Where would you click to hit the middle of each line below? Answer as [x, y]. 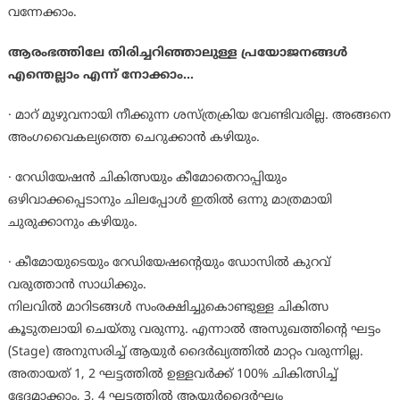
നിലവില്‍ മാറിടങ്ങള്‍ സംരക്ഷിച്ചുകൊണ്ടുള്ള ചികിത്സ [168, 308]
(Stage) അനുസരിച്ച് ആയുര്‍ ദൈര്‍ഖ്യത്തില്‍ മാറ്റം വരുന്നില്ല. [185, 353]
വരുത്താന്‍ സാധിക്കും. [77, 286]
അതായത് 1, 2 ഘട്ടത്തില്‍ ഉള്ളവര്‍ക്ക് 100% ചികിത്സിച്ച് [172, 375]
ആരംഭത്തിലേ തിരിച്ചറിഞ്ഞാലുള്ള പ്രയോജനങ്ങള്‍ [177, 54]
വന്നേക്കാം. [42, 13]
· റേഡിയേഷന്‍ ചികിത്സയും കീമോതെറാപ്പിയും [147, 179]
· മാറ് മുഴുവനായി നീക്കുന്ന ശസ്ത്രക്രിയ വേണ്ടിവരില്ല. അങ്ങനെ [199, 116]
